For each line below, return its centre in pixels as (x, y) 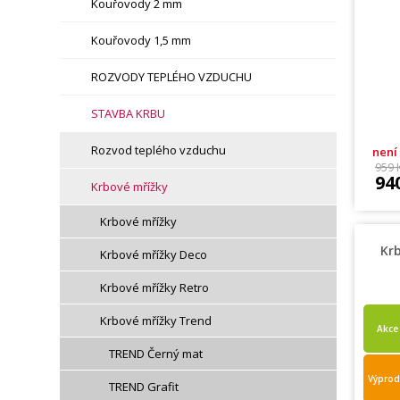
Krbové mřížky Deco (154, 254)
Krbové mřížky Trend (156, 321)
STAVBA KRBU (129, 113)
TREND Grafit (144, 387)
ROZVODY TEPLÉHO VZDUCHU (172, 77)
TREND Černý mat (156, 354)
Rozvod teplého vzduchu (159, 150)
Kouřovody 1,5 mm (142, 40)
